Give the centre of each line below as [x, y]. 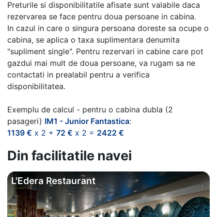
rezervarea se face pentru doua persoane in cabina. [102, 16]
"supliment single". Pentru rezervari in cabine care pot [105, 51]
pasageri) [26, 121]
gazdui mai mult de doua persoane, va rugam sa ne [101, 63]
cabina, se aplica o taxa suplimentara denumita [93, 39]
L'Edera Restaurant [53, 180]
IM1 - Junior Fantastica [87, 121]
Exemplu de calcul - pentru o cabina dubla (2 [90, 109]
